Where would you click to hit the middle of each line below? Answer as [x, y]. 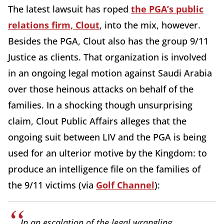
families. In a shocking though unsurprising [100, 105]
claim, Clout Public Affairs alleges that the [97, 121]
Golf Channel [125, 185]
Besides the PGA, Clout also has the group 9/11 [108, 41]
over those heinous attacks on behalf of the [101, 89]
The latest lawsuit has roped [69, 9]
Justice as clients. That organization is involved [107, 57]
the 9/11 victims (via [52, 185]
